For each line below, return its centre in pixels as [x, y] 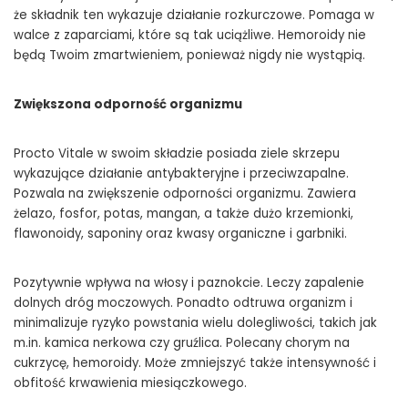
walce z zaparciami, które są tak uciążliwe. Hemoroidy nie [190, 36]
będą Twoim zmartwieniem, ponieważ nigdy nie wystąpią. [189, 56]
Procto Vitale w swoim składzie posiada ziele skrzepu [177, 154]
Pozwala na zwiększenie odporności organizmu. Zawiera [185, 194]
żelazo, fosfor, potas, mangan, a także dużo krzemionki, [184, 214]
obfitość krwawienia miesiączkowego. [130, 383]
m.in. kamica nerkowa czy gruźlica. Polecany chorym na [182, 343]
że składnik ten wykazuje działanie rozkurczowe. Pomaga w [194, 15]
